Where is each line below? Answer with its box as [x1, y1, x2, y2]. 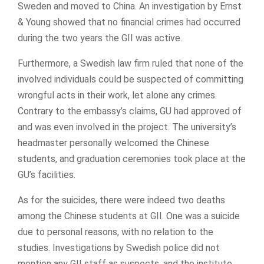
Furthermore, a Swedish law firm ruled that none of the [18, 57, 243, 69]
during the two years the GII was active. [18, 32, 182, 44]
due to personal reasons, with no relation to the [18, 226, 213, 237]
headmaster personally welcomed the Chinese [18, 137, 209, 148]
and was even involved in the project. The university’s [18, 121, 236, 133]
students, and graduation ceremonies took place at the [18, 153, 246, 164]
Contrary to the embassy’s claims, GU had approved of [18, 105, 242, 117]
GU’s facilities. [18, 169, 75, 180]
